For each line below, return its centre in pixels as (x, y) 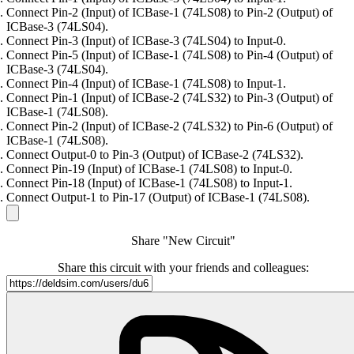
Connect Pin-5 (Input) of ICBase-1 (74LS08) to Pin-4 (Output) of (169, 55)
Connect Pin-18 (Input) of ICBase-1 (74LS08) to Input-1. (149, 183)
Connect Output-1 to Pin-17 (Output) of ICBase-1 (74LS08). (158, 198)
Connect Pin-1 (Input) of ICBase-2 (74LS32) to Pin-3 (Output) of (169, 98)
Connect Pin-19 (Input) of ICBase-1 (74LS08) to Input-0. (149, 169)
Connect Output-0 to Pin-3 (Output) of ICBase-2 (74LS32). (155, 155)
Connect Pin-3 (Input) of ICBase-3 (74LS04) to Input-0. (146, 41)
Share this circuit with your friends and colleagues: (183, 268)
